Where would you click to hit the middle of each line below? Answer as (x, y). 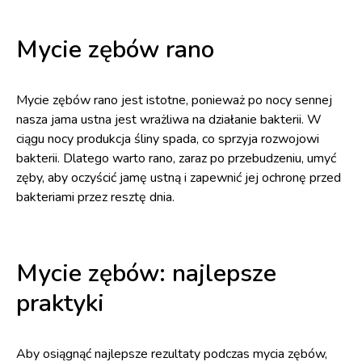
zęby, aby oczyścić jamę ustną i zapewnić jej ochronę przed (179, 178)
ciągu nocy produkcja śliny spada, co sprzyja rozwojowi (168, 139)
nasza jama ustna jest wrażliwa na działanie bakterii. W (169, 120)
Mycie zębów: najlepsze (146, 274)
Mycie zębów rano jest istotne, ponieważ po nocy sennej (174, 100)
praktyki (60, 303)
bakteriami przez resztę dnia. (95, 197)
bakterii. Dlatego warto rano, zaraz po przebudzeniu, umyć (176, 158)
